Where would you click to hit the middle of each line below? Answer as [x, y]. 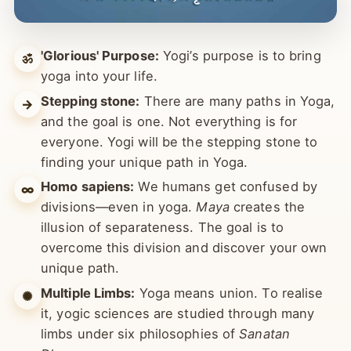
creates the [267, 239]
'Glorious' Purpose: [100, 87]
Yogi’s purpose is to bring [240, 87]
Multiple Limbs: [88, 324]
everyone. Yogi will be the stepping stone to [179, 173]
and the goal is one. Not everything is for [169, 152]
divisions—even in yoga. [119, 239]
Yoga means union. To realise [229, 324]
